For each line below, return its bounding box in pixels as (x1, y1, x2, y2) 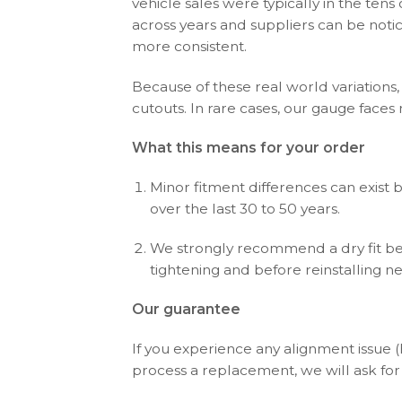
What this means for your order (132, 138, 365, 156)
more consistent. (132, 38, 247, 56)
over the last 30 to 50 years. (150, 199, 341, 217)
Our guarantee (132, 301, 240, 319)
